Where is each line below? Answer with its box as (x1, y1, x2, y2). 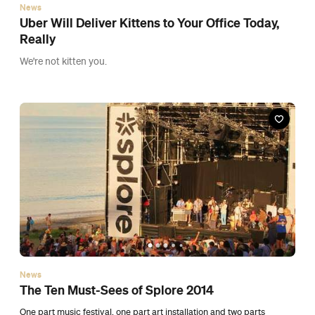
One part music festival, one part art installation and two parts (20, 76, 265, 86)
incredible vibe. (20, 90, 82, 100)
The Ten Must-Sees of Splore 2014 (20, 51, 214, 66)
